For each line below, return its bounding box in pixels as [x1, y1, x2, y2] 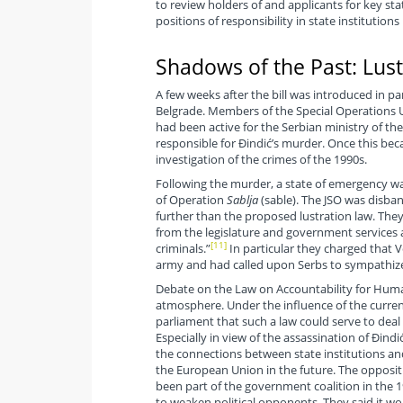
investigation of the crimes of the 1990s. [155, 151, 370, 168]
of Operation [155, 192, 227, 209]
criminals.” [155, 240, 210, 257]
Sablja [226, 192, 258, 209]
